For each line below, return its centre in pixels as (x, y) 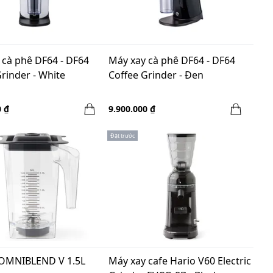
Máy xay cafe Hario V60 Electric (180, 261)
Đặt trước (122, 135)
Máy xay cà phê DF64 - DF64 (172, 60)
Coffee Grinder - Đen (156, 75)
